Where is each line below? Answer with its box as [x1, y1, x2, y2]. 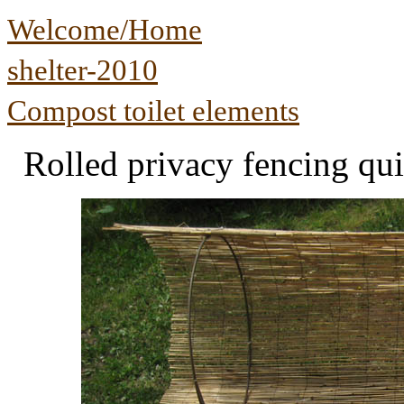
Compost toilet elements [7, 95, 299, 127]
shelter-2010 [7, 54, 158, 87]
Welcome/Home [7, 14, 202, 46]
